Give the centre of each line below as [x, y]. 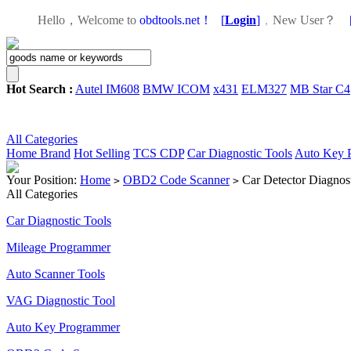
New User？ [304, 20]
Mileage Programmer [58, 247]
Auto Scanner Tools [56, 274]
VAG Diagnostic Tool [61, 300]
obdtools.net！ [176, 20]
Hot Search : [40, 89]
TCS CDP [159, 153]
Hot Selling [102, 153]
